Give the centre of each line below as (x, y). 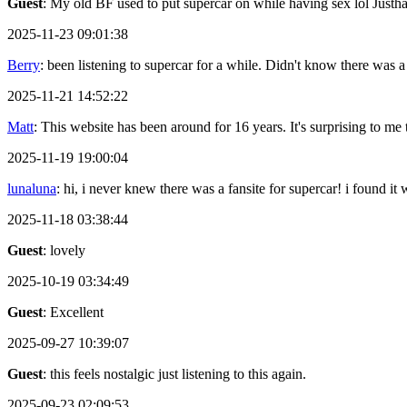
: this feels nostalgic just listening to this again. (174, 374)
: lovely (64, 251)
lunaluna (32, 189)
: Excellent (73, 313)
